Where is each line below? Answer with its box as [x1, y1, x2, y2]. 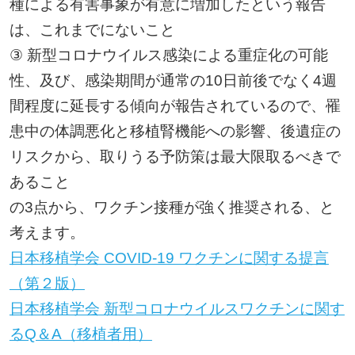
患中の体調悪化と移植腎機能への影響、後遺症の [9, 123, 341, 140]
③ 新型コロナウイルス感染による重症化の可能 [9, 47, 328, 64]
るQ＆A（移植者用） [9, 326, 152, 343]
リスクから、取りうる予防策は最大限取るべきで [9, 148, 341, 166]
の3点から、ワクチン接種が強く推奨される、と [9, 199, 334, 216]
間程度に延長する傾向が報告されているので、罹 [9, 97, 341, 115]
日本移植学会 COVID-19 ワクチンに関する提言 [9, 250, 329, 267]
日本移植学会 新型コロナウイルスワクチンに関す [9, 300, 345, 318]
